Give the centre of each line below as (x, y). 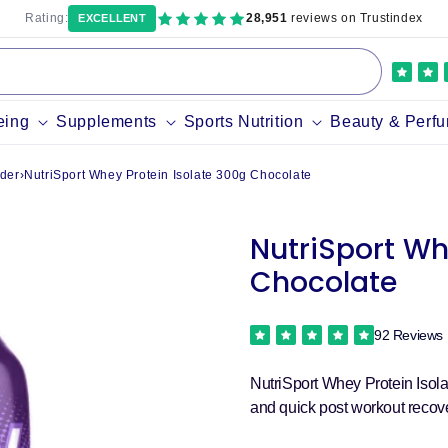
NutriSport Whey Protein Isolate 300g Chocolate (168, 175)
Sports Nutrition (243, 121)
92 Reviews (408, 334)
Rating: (47, 18)
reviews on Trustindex (355, 18)
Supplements (106, 121)
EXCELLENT (112, 18)
